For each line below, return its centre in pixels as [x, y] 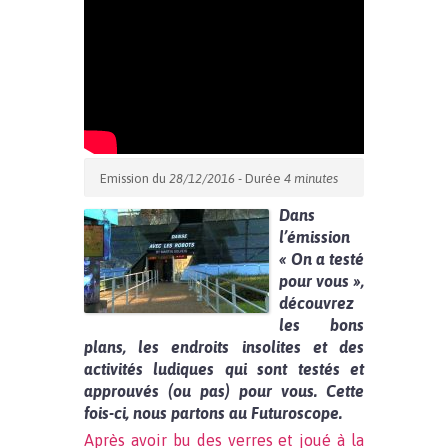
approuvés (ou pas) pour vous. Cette [224, 391]
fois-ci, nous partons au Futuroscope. [213, 413]
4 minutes [311, 178]
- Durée [259, 178]
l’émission [314, 237]
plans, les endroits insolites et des [224, 347]
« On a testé [321, 259]
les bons [321, 325]
